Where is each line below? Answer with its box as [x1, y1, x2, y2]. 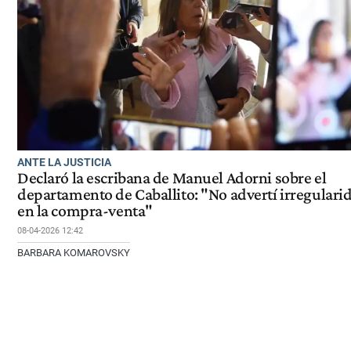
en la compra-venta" [17, 201, 153, 220]
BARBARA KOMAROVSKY [17, 246, 130, 259]
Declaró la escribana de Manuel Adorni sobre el [17, 168, 327, 187]
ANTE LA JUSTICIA [17, 155, 111, 168]
